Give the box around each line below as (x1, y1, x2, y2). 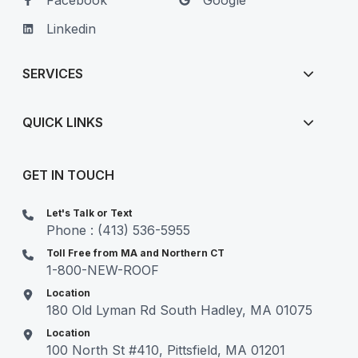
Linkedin (46, 21, 97, 38)
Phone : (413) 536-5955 (46, 222, 191, 239)
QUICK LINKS (22, 114, 104, 131)
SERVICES (22, 66, 84, 82)
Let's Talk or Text (46, 207, 133, 220)
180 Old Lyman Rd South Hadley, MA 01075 (46, 302, 313, 319)
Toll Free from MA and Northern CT (46, 247, 225, 260)
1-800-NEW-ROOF (46, 262, 160, 279)
